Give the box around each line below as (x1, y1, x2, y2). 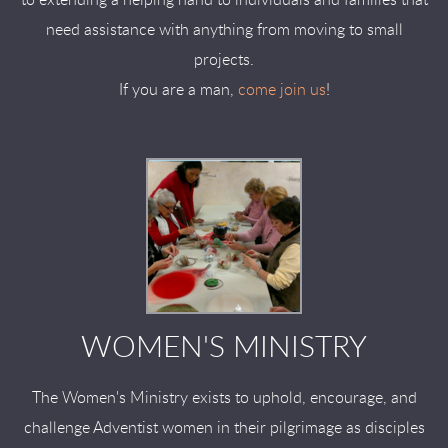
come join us (237, 82, 326, 98)
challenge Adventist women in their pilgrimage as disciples (23, 420, 425, 436)
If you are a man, (118, 82, 238, 98)
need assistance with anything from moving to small (45, 22, 403, 38)
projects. (194, 52, 254, 68)
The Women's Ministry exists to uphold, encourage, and (31, 390, 417, 406)
